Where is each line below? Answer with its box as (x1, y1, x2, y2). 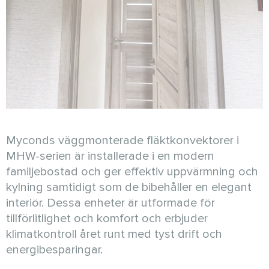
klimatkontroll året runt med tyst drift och (6, 226, 222, 241)
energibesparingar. (6, 242, 103, 257)
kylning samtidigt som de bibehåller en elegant (6, 180, 252, 195)
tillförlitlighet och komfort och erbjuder (6, 211, 208, 226)
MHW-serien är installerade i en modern (6, 148, 214, 163)
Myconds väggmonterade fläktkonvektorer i (6, 133, 239, 148)
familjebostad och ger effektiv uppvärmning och (6, 164, 258, 179)
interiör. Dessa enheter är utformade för (6, 195, 215, 210)
